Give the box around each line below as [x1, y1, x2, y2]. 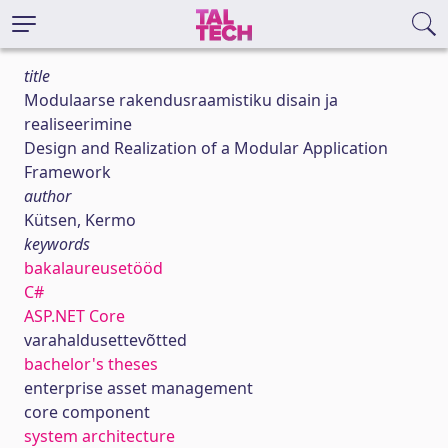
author [24, 185, 71, 207]
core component [24, 401, 150, 423]
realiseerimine [24, 113, 132, 135]
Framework [24, 161, 111, 183]
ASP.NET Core [24, 305, 125, 327]
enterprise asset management [24, 377, 253, 399]
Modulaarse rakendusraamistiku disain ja [24, 89, 338, 111]
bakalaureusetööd [24, 257, 163, 279]
